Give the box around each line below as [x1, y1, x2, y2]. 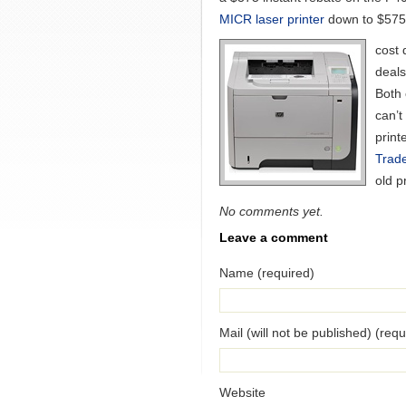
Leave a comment [219, 230, 328, 245]
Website [219, 385, 266, 400]
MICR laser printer [219, 12, 324, 26]
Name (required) [219, 266, 314, 280]
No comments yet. [219, 204, 324, 218]
